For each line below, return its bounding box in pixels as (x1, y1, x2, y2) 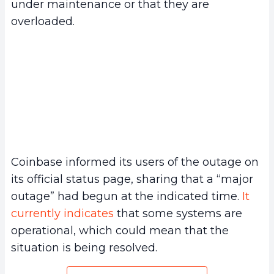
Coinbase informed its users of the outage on (11, 155, 259, 169)
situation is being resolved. (11, 241, 157, 255)
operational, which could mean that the (11, 224, 229, 238)
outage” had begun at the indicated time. (11, 190, 242, 204)
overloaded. (11, 14, 78, 28)
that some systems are (114, 207, 242, 221)
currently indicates (11, 207, 114, 221)
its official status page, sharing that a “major (11, 172, 253, 187)
